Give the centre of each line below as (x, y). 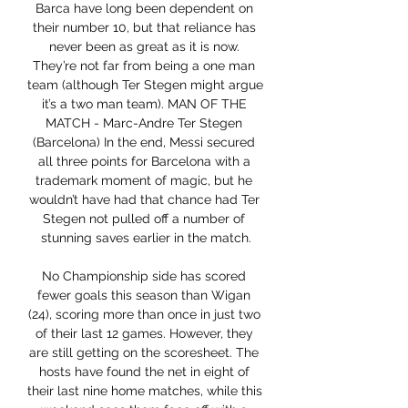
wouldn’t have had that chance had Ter (144, 200)
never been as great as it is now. (144, 47)
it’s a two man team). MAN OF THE (144, 104)
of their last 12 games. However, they (144, 334)
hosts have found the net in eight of (144, 372)
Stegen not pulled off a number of (144, 219)
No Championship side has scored (144, 276)
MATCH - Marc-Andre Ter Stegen (144, 123)
